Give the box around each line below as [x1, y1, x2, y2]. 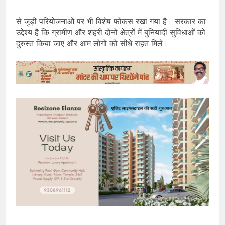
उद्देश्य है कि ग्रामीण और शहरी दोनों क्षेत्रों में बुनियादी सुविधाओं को [16, 27, 205, 37]
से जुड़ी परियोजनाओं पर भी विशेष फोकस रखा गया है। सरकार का [16, 16, 206, 26]
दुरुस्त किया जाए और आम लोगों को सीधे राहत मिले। [16, 38, 168, 48]
